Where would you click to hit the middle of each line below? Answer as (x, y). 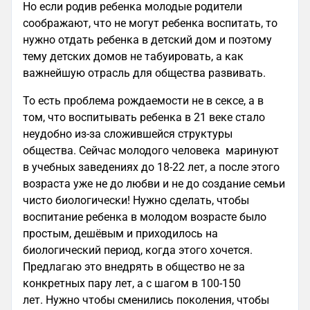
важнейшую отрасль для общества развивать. (147, 73)
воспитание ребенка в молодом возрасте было (145, 217)
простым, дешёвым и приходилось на (120, 234)
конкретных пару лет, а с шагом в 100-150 (132, 283)
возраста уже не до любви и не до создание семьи (154, 184)
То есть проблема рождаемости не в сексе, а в (143, 101)
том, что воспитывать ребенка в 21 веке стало (144, 117)
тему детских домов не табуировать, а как (133, 56)
